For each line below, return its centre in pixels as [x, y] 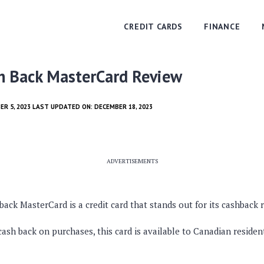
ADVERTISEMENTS [132, 161]
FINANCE [222, 27]
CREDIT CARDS [154, 27]
